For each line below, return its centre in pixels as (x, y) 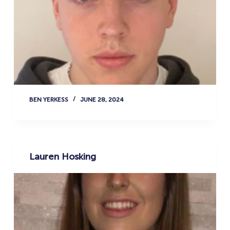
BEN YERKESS (49, 100)
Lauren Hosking (62, 157)
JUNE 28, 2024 (102, 100)
